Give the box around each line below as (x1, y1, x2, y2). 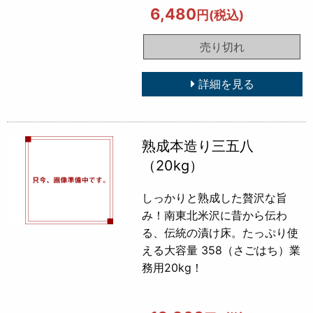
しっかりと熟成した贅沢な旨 (142, 190, 288, 205)
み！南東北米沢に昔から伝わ (142, 208, 288, 222)
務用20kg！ (142, 260, 203, 275)
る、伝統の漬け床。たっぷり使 (142, 225, 299, 240)
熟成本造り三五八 (142, 137, 254, 154)
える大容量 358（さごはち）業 (142, 242, 301, 257)
